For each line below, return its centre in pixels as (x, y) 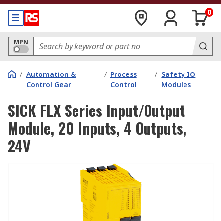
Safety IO (179, 74)
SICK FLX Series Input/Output (96, 110)
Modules (176, 85)
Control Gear (49, 85)
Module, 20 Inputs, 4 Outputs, (97, 128)
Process (123, 74)
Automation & (51, 74)
